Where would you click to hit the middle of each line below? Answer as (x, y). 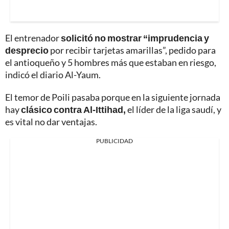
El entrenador (33, 38)
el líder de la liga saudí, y (174, 110)
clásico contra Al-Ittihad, (73, 110)
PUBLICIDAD (114, 141)
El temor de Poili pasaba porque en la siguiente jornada (113, 97)
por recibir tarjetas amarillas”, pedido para (132, 50)
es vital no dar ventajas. (51, 122)
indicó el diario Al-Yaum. (53, 75)
